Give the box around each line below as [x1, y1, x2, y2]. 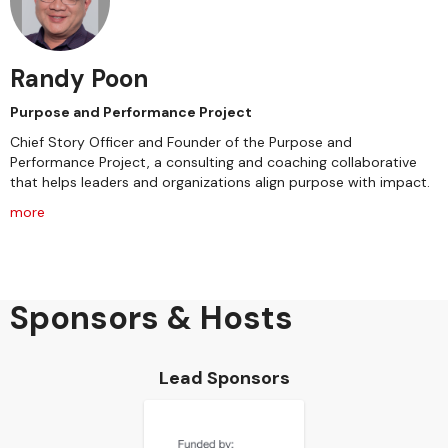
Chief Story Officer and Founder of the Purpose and [10, 133, 352, 151]
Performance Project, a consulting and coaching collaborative [10, 153, 417, 171]
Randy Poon [10, 63, 148, 94]
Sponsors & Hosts [10, 297, 293, 339]
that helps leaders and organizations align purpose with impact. [10, 173, 430, 191]
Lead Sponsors [158, 366, 290, 390]
